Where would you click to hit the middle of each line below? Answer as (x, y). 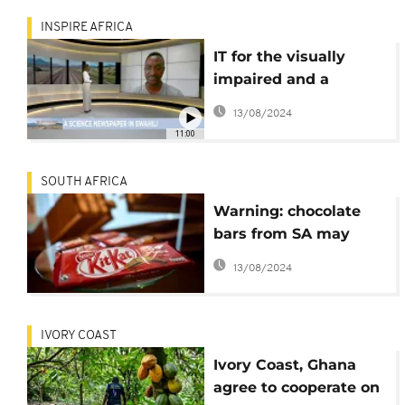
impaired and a (271, 80)
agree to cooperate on (296, 387)
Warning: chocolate (287, 211)
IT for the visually (279, 57)
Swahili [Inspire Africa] (299, 125)
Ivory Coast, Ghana (284, 364)
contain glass (264, 256)
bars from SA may (281, 233)
